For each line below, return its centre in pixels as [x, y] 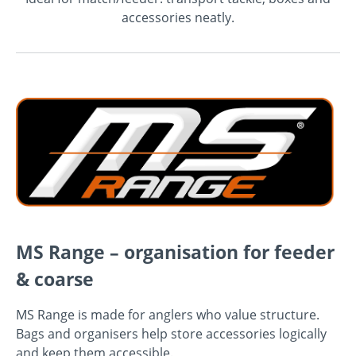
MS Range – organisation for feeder [175, 252]
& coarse [55, 279]
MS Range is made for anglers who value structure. [168, 314]
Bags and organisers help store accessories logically [171, 333]
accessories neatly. [178, 17]
